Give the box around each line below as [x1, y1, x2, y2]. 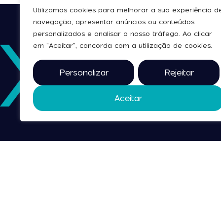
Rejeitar [164, 68, 194, 77]
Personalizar [59, 68, 109, 77]
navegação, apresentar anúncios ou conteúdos [33, 18, 194, 26]
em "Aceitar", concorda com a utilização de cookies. [33, 41, 212, 50]
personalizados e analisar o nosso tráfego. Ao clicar [33, 30, 212, 38]
